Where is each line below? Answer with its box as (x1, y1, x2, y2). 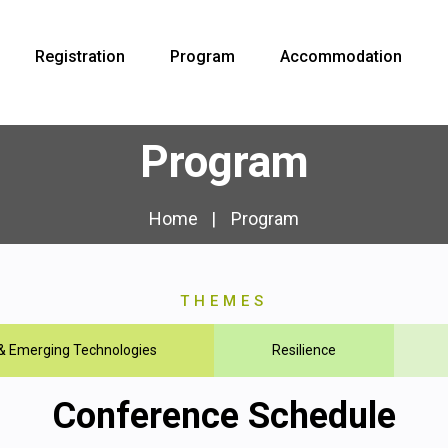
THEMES (180, 291, 268, 310)
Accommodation (280, 47, 402, 66)
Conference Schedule (52, 394, 396, 437)
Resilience (272, 341, 336, 358)
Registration (35, 47, 125, 66)
